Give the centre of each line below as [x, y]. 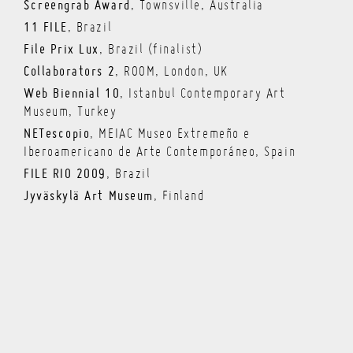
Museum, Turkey [71, 113]
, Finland [179, 197]
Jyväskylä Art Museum [89, 197]
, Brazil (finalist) [151, 51]
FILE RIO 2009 [65, 175]
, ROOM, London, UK [172, 73]
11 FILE [46, 28]
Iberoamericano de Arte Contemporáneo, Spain [160, 153]
